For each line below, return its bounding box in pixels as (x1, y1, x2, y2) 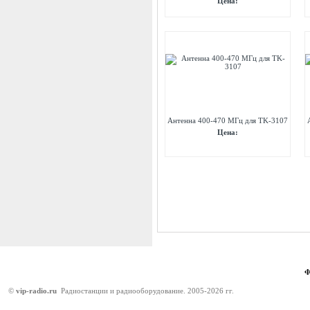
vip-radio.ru (16, 286, 57, 295)
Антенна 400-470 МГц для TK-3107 (167, 116, 288, 125)
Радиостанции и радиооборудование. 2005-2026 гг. (57, 286, 236, 295)
